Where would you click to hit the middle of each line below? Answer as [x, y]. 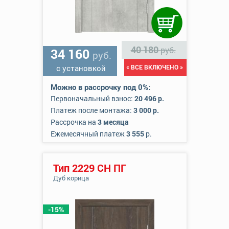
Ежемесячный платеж [88, 134]
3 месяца [113, 122]
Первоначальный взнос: [92, 98]
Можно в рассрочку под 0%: [100, 87]
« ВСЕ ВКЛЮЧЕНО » [154, 67]
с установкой [81, 68]
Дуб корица [71, 178]
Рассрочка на [74, 122]
